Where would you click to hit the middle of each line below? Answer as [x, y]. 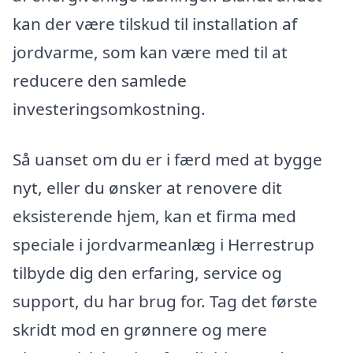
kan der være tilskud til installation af [155, 24]
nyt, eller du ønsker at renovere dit [147, 187]
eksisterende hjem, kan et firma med [154, 216]
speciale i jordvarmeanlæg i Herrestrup [163, 244]
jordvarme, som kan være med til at [150, 52]
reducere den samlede [100, 81]
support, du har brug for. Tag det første [165, 301]
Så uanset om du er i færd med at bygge [167, 159]
